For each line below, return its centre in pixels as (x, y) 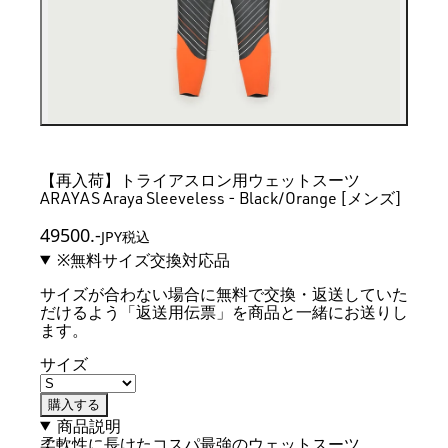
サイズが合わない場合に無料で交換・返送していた (224, 293)
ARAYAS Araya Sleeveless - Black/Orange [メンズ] (221, 198)
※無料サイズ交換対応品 (143, 259)
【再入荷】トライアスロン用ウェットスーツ (200, 180)
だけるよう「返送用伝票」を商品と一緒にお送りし (224, 311)
